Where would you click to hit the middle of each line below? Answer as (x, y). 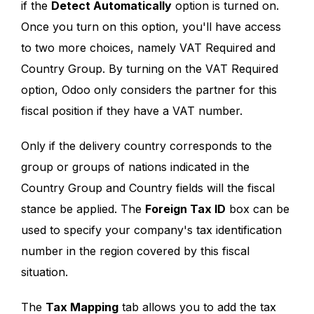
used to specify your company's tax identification (151, 230)
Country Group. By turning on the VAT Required (150, 68)
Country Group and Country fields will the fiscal (148, 187)
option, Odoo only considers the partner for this (149, 89)
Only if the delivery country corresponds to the (146, 145)
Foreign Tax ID (185, 209)
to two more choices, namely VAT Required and (148, 47)
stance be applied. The (83, 209)
